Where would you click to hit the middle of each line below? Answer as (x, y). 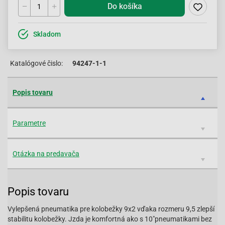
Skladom (47, 34)
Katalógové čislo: (36, 63)
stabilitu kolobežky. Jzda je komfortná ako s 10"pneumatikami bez (110, 219)
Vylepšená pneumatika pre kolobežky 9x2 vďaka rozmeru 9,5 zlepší (111, 209)
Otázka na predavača (46, 154)
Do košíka (125, 6)
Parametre (29, 123)
